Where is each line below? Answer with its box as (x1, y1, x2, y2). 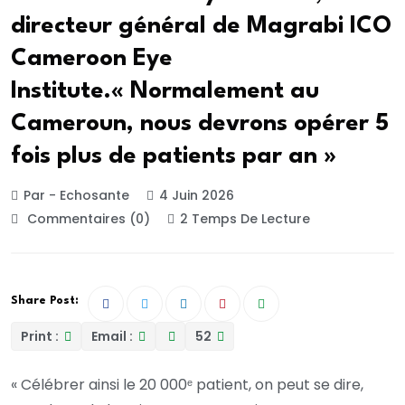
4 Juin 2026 (159, 186, 234, 205)
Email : (91, 326, 136, 345)
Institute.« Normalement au (11, 79, 319, 103)
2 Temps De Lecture (180, 210, 310, 229)
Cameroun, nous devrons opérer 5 (11, 111, 389, 136)
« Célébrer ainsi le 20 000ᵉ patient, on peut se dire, (11, 373, 363, 395)
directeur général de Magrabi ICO (11, 14, 391, 38)
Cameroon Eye (11, 46, 173, 71)
